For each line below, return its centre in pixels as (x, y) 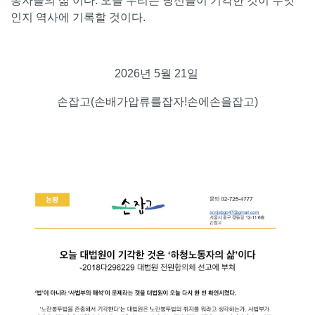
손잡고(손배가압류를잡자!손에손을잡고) (157, 102)
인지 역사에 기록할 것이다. (79, 18)
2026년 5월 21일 (157, 74)
